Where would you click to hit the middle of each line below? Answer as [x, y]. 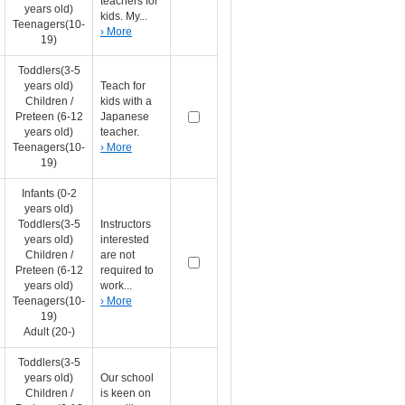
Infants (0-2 [49, 193]
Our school [127, 378]
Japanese [125, 117]
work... [116, 286]
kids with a [126, 101]
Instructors [126, 224]
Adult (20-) [49, 332]
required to [127, 270]
